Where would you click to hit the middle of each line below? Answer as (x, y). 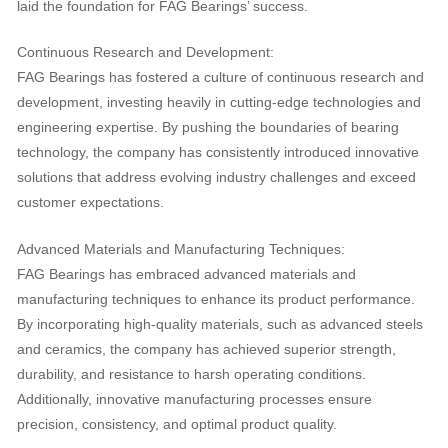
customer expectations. (90, 203)
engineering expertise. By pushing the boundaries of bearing (207, 128)
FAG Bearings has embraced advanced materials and (186, 275)
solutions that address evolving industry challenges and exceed (216, 178)
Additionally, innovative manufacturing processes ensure (194, 400)
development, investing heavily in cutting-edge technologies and (218, 103)
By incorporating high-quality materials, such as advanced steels (219, 325)
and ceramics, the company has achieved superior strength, (206, 350)
